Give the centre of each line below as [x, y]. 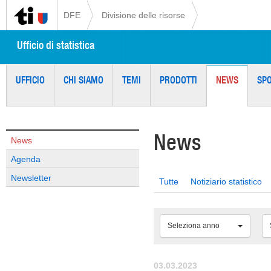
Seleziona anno [194, 226]
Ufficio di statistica [55, 45]
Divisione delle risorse [143, 15]
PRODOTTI [178, 80]
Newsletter [31, 178]
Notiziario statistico [226, 181]
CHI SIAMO [83, 80]
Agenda [26, 159]
